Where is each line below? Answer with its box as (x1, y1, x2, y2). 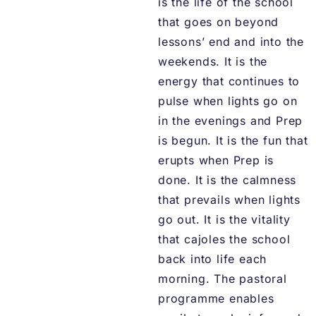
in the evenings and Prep (158, 114, 303, 128)
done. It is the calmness (158, 173, 297, 188)
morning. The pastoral (158, 272, 287, 286)
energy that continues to (158, 74, 300, 89)
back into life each (158, 252, 267, 267)
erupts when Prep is (158, 153, 274, 168)
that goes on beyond (158, 15, 279, 30)
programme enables (158, 291, 274, 306)
